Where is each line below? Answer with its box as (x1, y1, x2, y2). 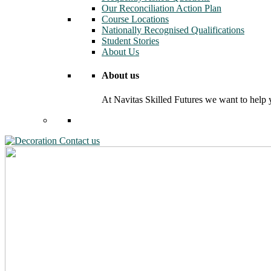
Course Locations (102, 14, 169, 25)
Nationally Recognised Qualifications (102, 25, 244, 36)
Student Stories (102, 36, 159, 47)
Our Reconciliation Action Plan (102, 3, 221, 14)
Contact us (59, 135, 100, 146)
